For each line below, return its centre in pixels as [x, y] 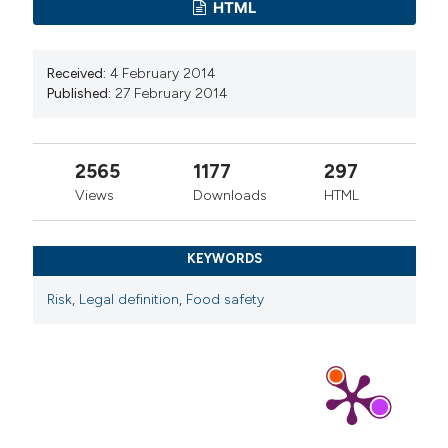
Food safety [225, 299]
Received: [77, 73]
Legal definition [129, 299]
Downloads [229, 195]
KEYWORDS [224, 259]
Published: [79, 93]
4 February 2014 [163, 73]
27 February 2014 [171, 93]
